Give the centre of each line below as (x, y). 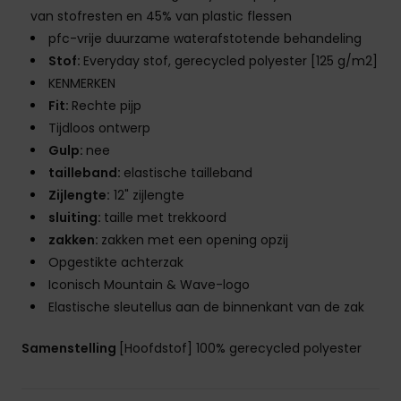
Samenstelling (70, 349)
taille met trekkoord (165, 218)
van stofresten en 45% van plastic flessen (161, 17)
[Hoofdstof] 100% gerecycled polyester (240, 349)
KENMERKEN (82, 84)
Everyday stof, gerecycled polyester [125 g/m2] (230, 61)
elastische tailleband (188, 173)
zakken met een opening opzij (195, 240)
